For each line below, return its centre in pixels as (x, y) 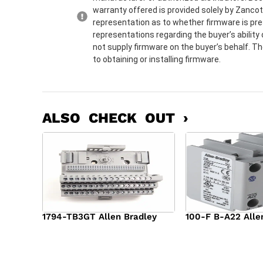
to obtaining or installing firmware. (157, 60)
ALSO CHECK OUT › (115, 118)
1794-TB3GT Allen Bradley (100, 217)
